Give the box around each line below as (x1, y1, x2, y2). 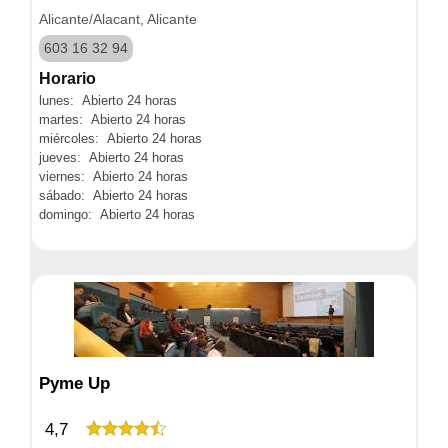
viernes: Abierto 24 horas (39, 168, 188, 184)
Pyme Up (39, 374, 110, 393)
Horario (39, 69, 96, 87)
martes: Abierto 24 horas (39, 111, 186, 127)
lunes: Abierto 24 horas (39, 92, 177, 108)
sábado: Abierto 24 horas (39, 187, 188, 203)
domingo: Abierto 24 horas (39, 206, 195, 222)
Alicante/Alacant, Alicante (39, 10, 197, 27)
